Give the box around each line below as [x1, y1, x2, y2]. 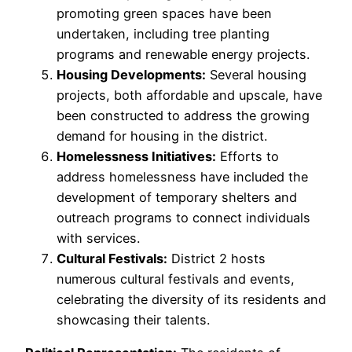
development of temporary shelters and [57, 189, 297, 205]
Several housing [206, 66, 306, 82]
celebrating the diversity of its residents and [57, 291, 326, 307]
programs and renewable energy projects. [57, 46, 310, 62]
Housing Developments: [57, 66, 206, 82]
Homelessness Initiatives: [57, 148, 216, 164]
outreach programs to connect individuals [57, 209, 310, 225]
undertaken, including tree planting [57, 25, 269, 42]
